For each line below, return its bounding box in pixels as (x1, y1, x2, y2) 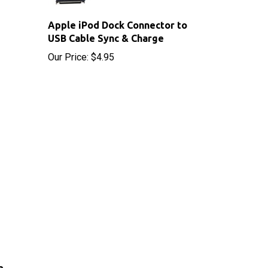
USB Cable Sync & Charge (47, 14, 164, 26)
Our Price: (47, 33, 89, 45)
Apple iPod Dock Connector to (47, 1, 187, 13)
